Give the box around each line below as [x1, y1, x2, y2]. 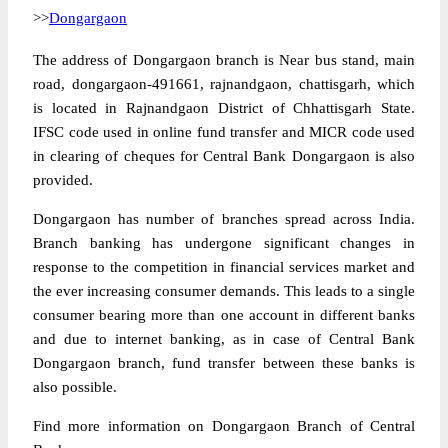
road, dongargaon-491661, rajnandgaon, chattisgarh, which [33, 76, 415, 92]
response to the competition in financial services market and [33, 259, 415, 275]
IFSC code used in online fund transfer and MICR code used [33, 124, 415, 140]
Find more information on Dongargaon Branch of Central [33, 418, 415, 434]
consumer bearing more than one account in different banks [33, 307, 415, 323]
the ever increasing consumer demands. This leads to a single [33, 283, 415, 299]
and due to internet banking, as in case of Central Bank [33, 331, 415, 347]
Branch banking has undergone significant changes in [33, 235, 415, 251]
